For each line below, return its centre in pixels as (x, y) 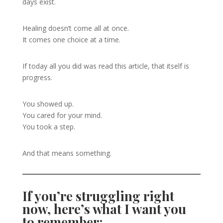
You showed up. (48, 104)
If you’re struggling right (98, 196)
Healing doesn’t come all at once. (75, 28)
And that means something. (67, 153)
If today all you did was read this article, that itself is (106, 66)
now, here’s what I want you (104, 209)
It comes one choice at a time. (71, 40)
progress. (37, 77)
